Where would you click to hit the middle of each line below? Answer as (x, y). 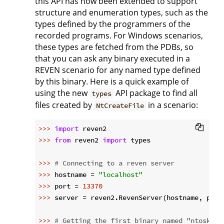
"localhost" (120, 175)
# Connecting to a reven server (114, 163)
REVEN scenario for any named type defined (118, 70)
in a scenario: (172, 105)
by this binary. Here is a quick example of (112, 82)
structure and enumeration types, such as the (121, 13)
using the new (62, 93)
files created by (64, 105)
